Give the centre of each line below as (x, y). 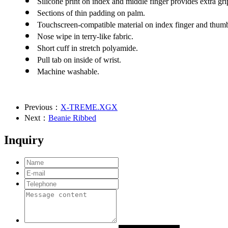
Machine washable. (68, 71)
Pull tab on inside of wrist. (79, 60)
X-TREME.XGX (89, 107)
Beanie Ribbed (72, 118)
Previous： (42, 107)
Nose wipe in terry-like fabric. (85, 36)
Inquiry (24, 140)
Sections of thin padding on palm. (91, 13)
